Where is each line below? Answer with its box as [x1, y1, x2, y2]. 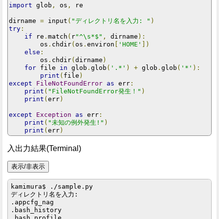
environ [87, 40, 114, 48]
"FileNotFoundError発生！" [48, 87, 141, 95]
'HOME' [118, 40, 142, 48]
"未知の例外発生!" [48, 118, 104, 126]
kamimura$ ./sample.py [11, 182, 93, 190]
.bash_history [11, 206, 62, 214]
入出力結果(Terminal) [7, 144, 81, 153]
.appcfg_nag [11, 198, 54, 206]
